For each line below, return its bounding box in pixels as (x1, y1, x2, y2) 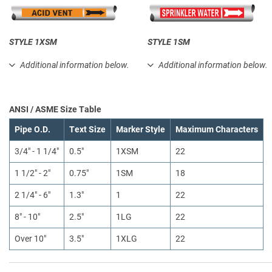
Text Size (69, 124, 106, 135)
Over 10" (15, 234, 46, 244)
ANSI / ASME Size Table (9, 104, 101, 115)
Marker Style (116, 124, 165, 135)
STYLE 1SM (148, 36, 190, 47)
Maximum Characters (175, 124, 258, 135)
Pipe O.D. (15, 124, 50, 135)
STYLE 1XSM (9, 36, 57, 47)
